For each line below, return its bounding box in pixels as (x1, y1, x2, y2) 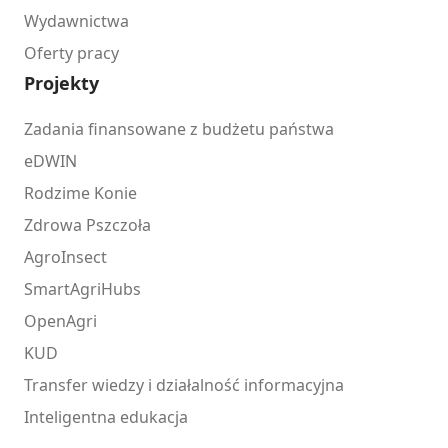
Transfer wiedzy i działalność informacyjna (24, 373, 344, 396)
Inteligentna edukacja (24, 405, 188, 428)
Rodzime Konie (24, 181, 137, 204)
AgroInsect (24, 245, 107, 268)
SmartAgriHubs (24, 277, 141, 300)
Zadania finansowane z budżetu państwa (24, 117, 334, 140)
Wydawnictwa (24, 9, 129, 32)
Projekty (24, 70, 99, 95)
